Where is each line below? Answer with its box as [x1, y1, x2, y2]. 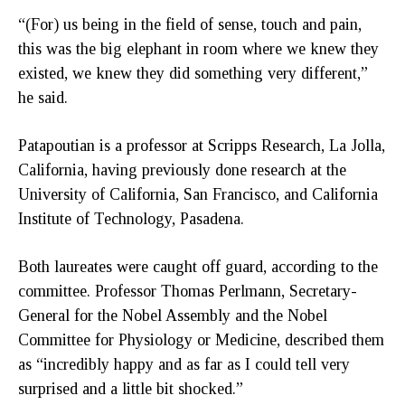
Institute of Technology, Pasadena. [18, 209, 244, 228]
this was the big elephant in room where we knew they [18, 39, 379, 58]
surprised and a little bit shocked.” [18, 379, 243, 398]
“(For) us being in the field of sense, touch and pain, [18, 14, 362, 33]
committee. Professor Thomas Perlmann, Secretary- [18, 281, 357, 300]
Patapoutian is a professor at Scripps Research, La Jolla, [18, 136, 385, 155]
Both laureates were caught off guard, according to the [18, 257, 378, 276]
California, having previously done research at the [18, 160, 346, 179]
